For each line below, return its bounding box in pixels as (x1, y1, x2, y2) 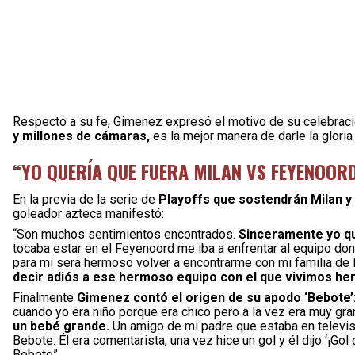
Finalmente (13, 290, 77, 305)
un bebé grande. (13, 319, 109, 334)
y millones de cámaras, (13, 128, 150, 143)
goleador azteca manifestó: (13, 206, 164, 221)
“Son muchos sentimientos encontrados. (13, 227, 239, 242)
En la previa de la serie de (13, 192, 158, 207)
